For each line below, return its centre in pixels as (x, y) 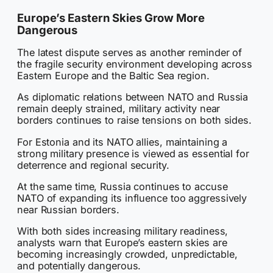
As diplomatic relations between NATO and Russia (133, 97)
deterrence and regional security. (93, 165)
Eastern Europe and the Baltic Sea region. (113, 76)
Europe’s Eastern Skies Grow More (111, 17)
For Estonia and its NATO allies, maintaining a (122, 142)
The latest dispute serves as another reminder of (130, 53)
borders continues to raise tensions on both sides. (134, 120)
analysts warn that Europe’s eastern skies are (122, 243)
